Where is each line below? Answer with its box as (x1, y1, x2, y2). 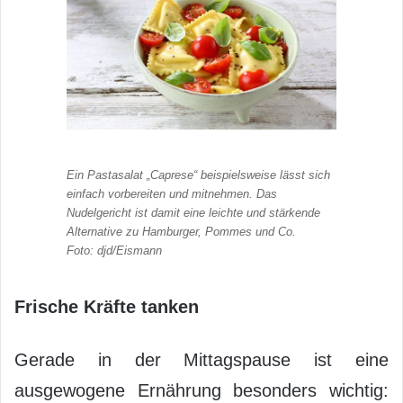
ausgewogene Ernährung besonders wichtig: (14, 380, 389, 400)
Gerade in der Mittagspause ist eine (14, 349, 389, 370)
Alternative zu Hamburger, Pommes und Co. (67, 224, 296, 238)
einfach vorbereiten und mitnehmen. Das (67, 186, 277, 201)
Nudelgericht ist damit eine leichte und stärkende (67, 205, 320, 219)
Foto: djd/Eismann (67, 243, 162, 257)
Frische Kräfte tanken (14, 296, 199, 317)
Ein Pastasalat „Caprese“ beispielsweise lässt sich (67, 167, 330, 182)
